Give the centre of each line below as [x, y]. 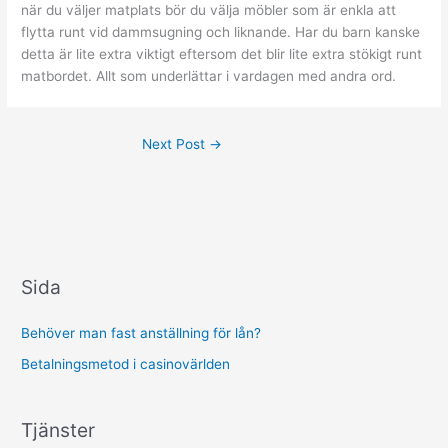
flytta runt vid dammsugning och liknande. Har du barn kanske [221, 31]
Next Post [175, 143]
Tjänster [58, 429]
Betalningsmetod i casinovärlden [126, 363]
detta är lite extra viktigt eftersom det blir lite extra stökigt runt [222, 53]
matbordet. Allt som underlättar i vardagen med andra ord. [209, 75]
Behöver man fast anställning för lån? [141, 333]
